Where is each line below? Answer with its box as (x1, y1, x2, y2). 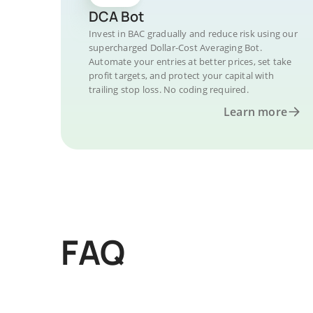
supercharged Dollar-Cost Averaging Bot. (89, 41, 262, 54)
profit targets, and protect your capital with (89, 69, 274, 82)
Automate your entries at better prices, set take (89, 55, 292, 68)
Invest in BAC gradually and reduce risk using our (89, 27, 298, 40)
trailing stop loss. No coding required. (89, 83, 249, 96)
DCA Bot (89, 7, 144, 26)
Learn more (224, 104, 287, 119)
